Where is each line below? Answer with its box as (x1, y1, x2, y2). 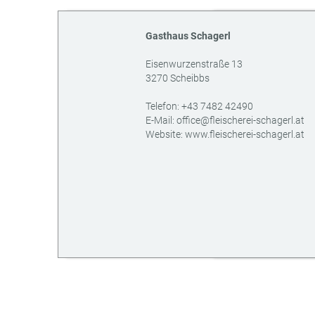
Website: (146, 129, 185, 140)
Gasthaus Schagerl (146, 30, 231, 41)
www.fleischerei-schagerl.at (185, 129, 304, 140)
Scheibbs (170, 72, 210, 84)
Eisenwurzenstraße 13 (146, 58, 243, 70)
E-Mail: (146, 115, 176, 126)
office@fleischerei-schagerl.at (176, 115, 304, 126)
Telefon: (146, 101, 181, 112)
